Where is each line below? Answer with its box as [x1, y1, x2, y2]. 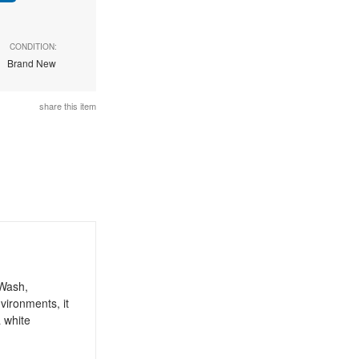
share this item [37, 99, 96, 112]
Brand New [7, 56, 58, 70]
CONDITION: [9, 41, 57, 52]
